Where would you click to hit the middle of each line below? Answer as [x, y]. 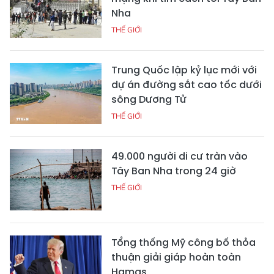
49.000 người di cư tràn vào [180, 156]
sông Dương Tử [149, 99]
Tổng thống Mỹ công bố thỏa [183, 242]
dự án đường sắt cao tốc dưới [187, 84]
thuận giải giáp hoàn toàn [176, 257]
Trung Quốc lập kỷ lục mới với [184, 70]
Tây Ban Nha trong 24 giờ [174, 171]
